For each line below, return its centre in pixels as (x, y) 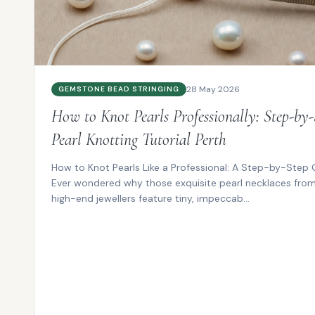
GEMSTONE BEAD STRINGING (119, 89)
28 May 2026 (213, 89)
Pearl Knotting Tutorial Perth (139, 139)
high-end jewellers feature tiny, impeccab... (150, 198)
